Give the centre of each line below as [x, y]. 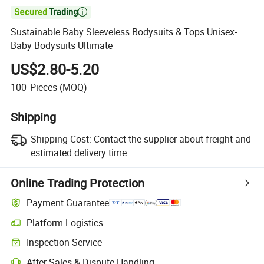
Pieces [43, 87]
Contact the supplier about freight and [172, 139]
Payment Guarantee [68, 203]
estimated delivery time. [80, 152]
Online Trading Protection [78, 183]
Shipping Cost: [61, 139]
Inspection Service [65, 242]
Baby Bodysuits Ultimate [62, 46]
